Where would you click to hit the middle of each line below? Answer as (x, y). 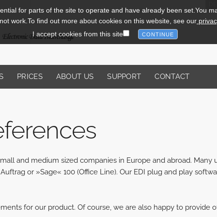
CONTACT (172, 77)
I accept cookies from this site (78, 34)
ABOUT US (75, 77)
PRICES (30, 77)
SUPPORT (124, 77)
